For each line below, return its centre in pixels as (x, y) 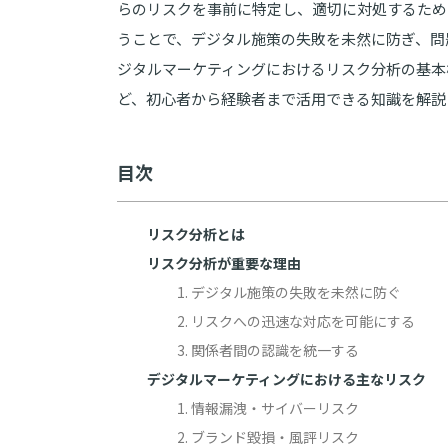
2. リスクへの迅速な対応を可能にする (296, 321)
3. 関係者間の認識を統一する (268, 350)
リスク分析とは (196, 234)
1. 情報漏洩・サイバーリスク (268, 408)
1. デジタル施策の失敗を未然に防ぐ (289, 292)
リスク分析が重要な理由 (224, 263)
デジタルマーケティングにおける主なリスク (286, 379)
